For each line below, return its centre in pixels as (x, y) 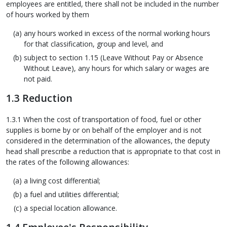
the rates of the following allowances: (68, 162)
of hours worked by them (48, 15)
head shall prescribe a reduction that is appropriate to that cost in (113, 151)
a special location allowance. (70, 208)
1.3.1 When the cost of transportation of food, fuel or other (104, 119)
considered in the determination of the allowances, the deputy (108, 140)
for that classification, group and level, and (93, 44)
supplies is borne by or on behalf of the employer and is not (104, 130)
